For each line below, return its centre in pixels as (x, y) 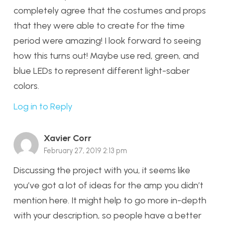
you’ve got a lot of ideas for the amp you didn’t (108, 186)
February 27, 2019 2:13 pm (85, 151)
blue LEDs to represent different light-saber (102, 71)
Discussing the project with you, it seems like (102, 171)
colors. (26, 86)
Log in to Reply (43, 107)
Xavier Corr (68, 138)
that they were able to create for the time (99, 26)
